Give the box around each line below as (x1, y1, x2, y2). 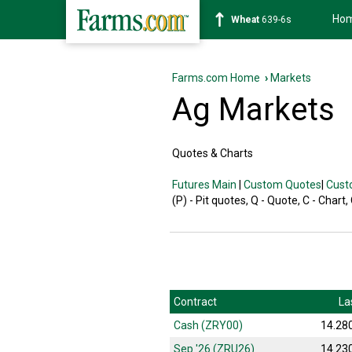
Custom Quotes (244, 178, 321, 191)
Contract (174, 295, 217, 308)
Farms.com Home (172, 71, 260, 84)
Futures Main (172, 178, 236, 191)
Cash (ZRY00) (174, 319, 243, 332)
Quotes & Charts (172, 147, 253, 159)
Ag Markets (172, 91, 335, 128)
